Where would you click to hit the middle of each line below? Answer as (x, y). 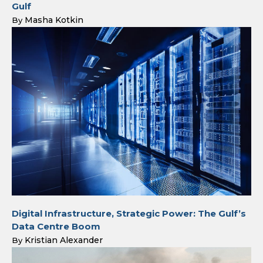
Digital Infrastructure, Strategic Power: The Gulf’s (129, 213)
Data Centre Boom (56, 226)
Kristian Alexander (64, 240)
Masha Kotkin (54, 20)
